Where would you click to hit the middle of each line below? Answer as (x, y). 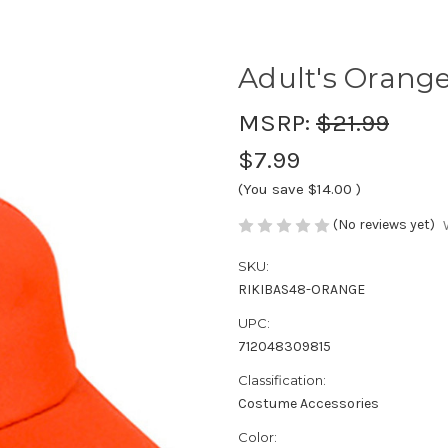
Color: (257, 437)
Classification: (282, 380)
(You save (271, 188)
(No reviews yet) (384, 224)
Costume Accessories (308, 404)
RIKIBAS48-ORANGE (301, 290)
